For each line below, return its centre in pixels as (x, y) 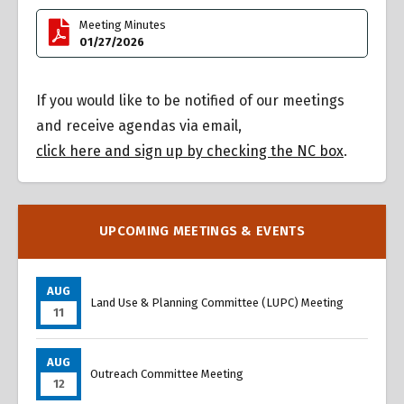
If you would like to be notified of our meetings (190, 101)
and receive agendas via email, (139, 126)
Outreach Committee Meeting (167, 374)
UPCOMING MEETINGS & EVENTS (202, 231)
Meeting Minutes (123, 25)
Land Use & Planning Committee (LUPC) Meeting (217, 303)
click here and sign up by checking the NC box (190, 151)
